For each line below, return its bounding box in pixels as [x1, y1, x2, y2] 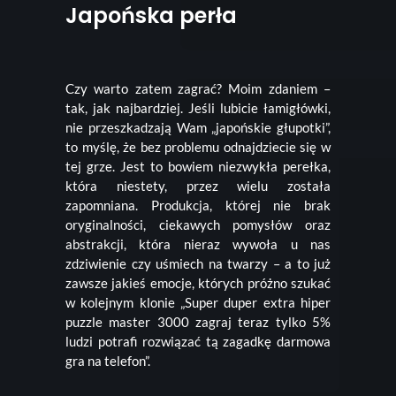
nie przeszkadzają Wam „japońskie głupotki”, [65, 119, 331, 136]
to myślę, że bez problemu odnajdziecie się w [65, 139, 331, 156]
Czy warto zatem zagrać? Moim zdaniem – [65, 80, 331, 97]
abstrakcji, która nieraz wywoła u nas [65, 236, 331, 253]
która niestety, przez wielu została [65, 178, 331, 194]
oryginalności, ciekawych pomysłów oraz [65, 217, 331, 233]
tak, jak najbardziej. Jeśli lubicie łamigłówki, [65, 100, 331, 117]
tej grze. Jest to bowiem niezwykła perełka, [65, 158, 331, 175]
